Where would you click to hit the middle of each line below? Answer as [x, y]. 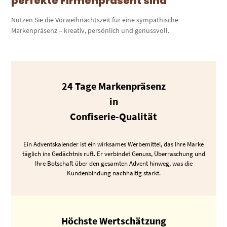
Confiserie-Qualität [113, 117]
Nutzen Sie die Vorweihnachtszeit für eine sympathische [95, 20]
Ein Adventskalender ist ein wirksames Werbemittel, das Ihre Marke [113, 144]
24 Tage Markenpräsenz [113, 86]
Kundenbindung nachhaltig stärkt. [113, 173]
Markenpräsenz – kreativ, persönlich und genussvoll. [90, 31]
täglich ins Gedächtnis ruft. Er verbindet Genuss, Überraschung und [113, 154]
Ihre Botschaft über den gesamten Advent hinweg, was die [113, 164]
